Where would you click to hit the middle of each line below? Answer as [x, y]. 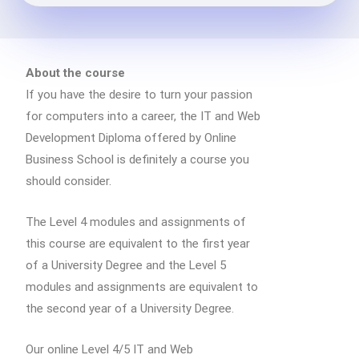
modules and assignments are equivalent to [142, 287]
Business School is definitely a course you [137, 159]
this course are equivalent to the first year [138, 244]
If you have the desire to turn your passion [139, 95]
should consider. [69, 181]
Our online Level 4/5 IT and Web [109, 349]
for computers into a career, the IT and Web [143, 116]
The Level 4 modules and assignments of [136, 222]
